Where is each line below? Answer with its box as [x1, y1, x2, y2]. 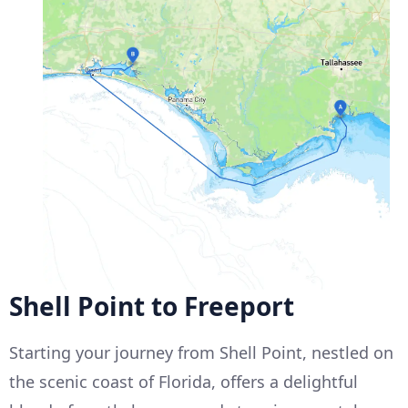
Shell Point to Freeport [9, 289, 294, 324]
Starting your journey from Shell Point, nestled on [9, 342, 393, 364]
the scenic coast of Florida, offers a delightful [9, 371, 358, 393]
